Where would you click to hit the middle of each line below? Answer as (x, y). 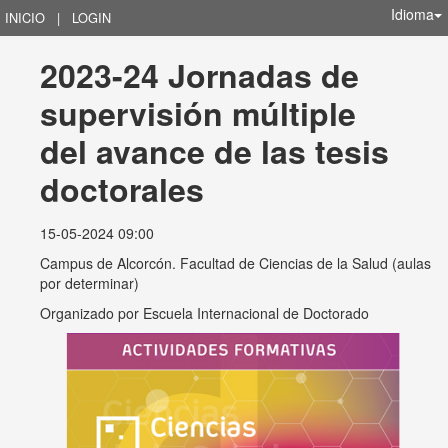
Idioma (412, 14)
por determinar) (89, 283)
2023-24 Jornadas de (204, 75)
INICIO (25, 17)
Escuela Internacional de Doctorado (256, 313)
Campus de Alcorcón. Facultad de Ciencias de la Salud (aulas (235, 263)
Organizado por (91, 313)
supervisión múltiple (202, 113)
